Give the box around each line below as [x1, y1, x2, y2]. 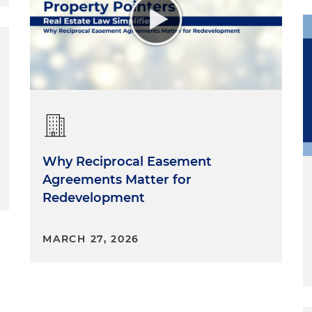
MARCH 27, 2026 [42, 233, 140, 246]
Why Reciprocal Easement [42, 154, 212, 170]
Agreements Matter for [42, 172, 192, 188]
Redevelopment [42, 190, 146, 206]
